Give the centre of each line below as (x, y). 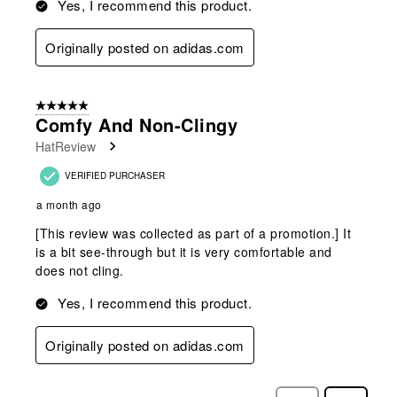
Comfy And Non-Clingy (136, 124)
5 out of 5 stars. (76, 106)
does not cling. (80, 270)
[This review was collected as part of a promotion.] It (193, 233)
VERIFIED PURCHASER (115, 175)
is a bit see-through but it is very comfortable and (184, 251)
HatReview (66, 146)
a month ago (69, 204)
